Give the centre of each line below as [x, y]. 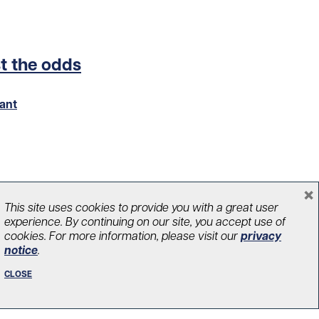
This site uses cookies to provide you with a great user [141, 207]
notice [21, 250]
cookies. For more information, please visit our [122, 236]
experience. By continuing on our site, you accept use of [145, 221]
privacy [261, 236]
